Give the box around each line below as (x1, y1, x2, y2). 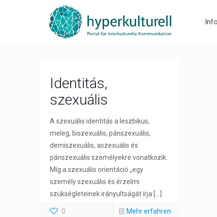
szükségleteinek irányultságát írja (50, 190, 153, 198)
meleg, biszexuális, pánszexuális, (50, 129, 151, 137)
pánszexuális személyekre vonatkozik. (50, 154, 168, 161)
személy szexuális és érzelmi (50, 178, 140, 186)
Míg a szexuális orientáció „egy (50, 166, 144, 173)
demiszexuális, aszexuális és (50, 141, 139, 149)
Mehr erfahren (126, 207, 171, 215)
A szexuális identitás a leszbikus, (50, 117, 150, 125)
